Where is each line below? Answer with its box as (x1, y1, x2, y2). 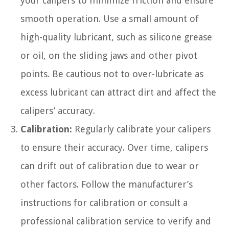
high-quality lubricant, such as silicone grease (20, 32, 212, 43)
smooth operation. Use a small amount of (20, 13, 199, 25)
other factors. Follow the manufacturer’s (20, 179, 193, 190)
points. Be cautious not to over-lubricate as (20, 68, 203, 80)
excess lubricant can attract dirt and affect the (20, 87, 216, 98)
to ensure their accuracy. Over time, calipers (20, 142, 208, 153)
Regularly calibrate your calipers (72, 124, 211, 135)
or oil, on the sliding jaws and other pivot (20, 50, 197, 61)
